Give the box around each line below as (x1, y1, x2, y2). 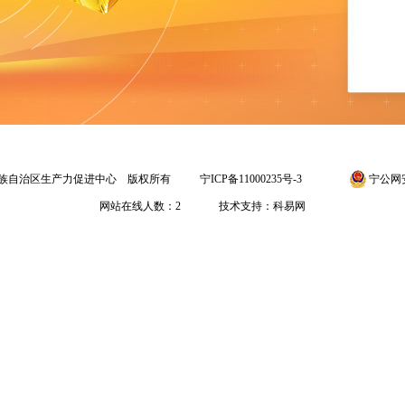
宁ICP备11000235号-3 (199, 173, 302, 185)
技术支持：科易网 (181, 200, 306, 212)
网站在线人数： (99, 200, 175, 212)
